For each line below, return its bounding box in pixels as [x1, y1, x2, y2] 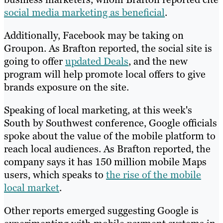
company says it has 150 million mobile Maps [4, 155, 207, 168]
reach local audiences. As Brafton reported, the [4, 142, 211, 155]
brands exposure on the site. [4, 80, 129, 94]
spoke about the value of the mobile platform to [4, 129, 216, 142]
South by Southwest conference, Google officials [4, 116, 217, 129]
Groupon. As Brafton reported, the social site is [4, 41, 212, 55]
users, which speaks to [4, 168, 106, 181]
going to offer [4, 54, 65, 68]
